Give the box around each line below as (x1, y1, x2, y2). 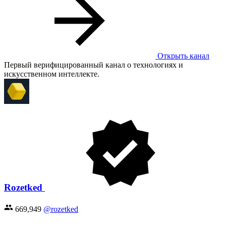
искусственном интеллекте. (4, 69, 99, 78)
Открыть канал (155, 51, 209, 60)
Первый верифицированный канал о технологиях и (4, 60, 183, 69)
